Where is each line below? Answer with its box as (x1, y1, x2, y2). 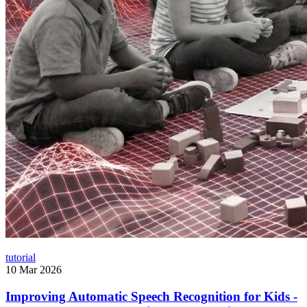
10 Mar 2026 (5, 264, 62, 276)
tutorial (5, 251, 36, 264)
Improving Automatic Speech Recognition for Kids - (5, 288, 297, 304)
